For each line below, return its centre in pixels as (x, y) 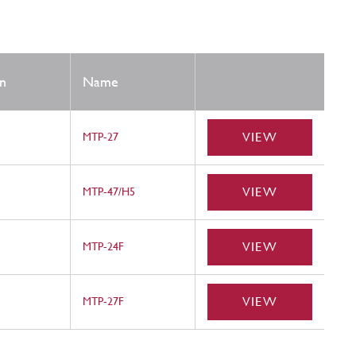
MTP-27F (103, 302)
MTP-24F (103, 247)
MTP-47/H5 (109, 192)
